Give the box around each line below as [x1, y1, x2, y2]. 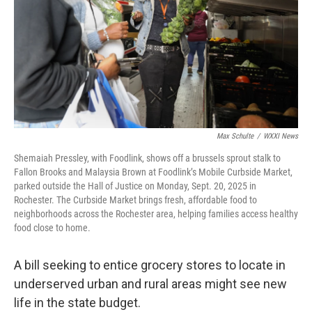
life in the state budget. [14, 295, 141, 311]
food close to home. [14, 222, 91, 234]
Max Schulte [217, 132, 253, 141]
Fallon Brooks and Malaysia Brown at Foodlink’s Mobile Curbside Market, [14, 166, 292, 178]
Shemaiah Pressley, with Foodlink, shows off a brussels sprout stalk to [14, 153, 281, 164]
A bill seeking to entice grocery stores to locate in [14, 258, 286, 273]
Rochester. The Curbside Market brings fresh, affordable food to [14, 194, 257, 206]
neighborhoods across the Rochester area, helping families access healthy [14, 208, 298, 220]
